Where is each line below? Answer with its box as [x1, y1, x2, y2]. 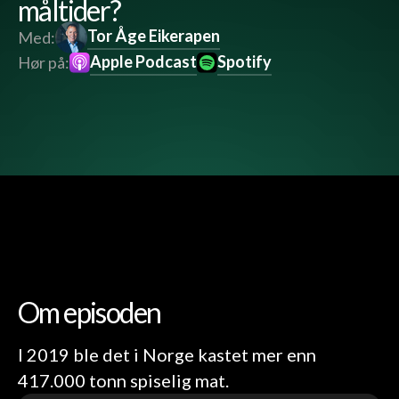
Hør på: [18, 53, 69, 73]
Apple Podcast [90, 52, 198, 72]
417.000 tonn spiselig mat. [18, 370, 229, 392]
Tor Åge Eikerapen [87, 26, 220, 46]
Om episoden [18, 295, 161, 330]
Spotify [217, 52, 273, 72]
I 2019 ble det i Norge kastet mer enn [18, 344, 316, 366]
